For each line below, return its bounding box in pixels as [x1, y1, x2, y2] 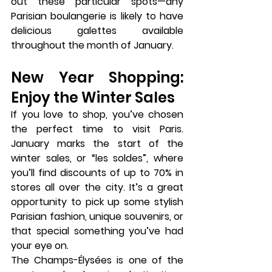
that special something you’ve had [11, 224, 183, 238]
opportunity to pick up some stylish [11, 195, 183, 209]
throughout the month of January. [11, 38, 174, 52]
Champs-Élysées [34, 253, 112, 267]
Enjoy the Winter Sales [11, 87, 175, 107]
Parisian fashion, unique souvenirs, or [11, 209, 183, 223]
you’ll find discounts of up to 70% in [11, 166, 183, 180]
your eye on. [11, 239, 69, 253]
